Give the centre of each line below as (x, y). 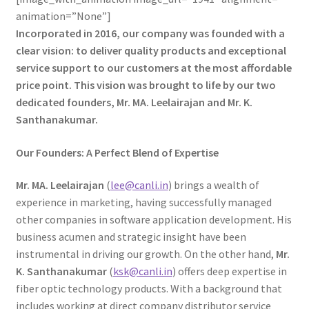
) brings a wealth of (213, 185)
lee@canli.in (139, 185)
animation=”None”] (63, 16)
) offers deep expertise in (229, 271)
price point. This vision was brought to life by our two (146, 85)
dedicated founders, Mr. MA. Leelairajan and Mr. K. (134, 102)
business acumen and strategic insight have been (131, 237)
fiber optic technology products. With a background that (149, 289)
